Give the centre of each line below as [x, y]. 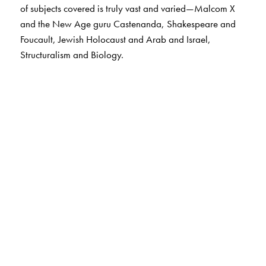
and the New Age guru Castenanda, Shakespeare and [128, 23]
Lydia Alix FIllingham [62, 247]
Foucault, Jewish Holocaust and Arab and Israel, [115, 39]
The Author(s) [57, 223]
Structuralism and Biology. [72, 54]
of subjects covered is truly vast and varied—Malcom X [127, 8]
